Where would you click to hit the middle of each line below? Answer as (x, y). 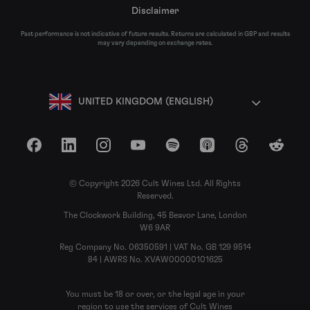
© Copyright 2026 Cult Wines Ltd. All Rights (155, 184)
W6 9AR (155, 228)
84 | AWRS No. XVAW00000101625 (155, 260)
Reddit (289, 151)
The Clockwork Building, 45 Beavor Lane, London (155, 216)
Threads (258, 151)
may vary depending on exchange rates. (155, 43)
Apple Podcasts (239, 151)
